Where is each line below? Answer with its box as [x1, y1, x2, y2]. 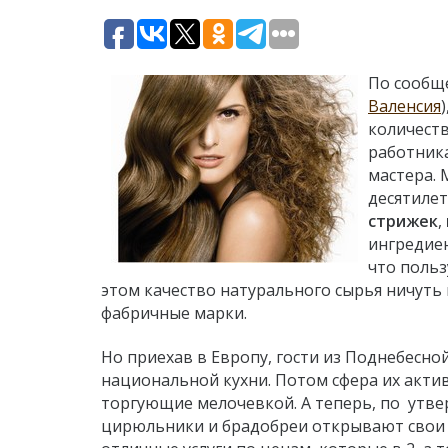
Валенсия [368, 95, 441, 117]
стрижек [368, 210, 438, 232]
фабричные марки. [101, 302, 247, 324]
